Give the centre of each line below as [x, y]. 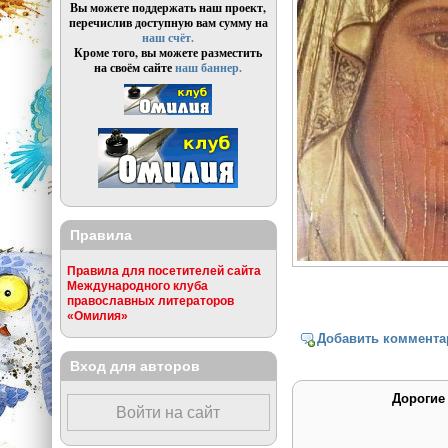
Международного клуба [137, 286]
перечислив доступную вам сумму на [168, 23]
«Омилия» [97, 316]
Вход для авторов [134, 365]
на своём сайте [135, 68]
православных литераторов [150, 301]
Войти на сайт [168, 413]
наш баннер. [209, 68]
